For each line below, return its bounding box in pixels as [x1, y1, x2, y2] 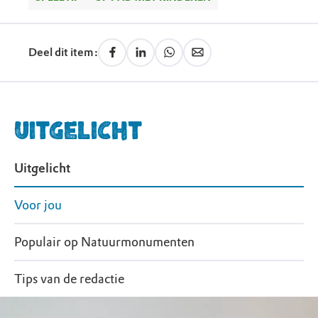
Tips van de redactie [14, 271, 124, 287]
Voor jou [14, 197, 62, 213]
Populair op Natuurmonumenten [14, 234, 194, 250]
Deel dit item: [28, 45, 98, 59]
